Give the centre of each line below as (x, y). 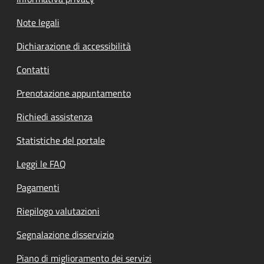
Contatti (33, 70)
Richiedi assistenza (55, 117)
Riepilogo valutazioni (58, 211)
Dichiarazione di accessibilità (74, 46)
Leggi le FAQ (41, 164)
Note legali (38, 22)
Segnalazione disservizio (65, 235)
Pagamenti (38, 187)
